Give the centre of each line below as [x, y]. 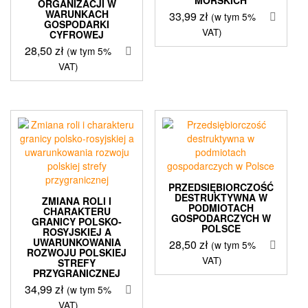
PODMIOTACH [221, 207]
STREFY [77, 262]
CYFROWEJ [77, 34]
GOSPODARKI [77, 24]
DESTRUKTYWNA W [221, 197]
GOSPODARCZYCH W [221, 218]
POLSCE [221, 228]
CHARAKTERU [77, 211]
